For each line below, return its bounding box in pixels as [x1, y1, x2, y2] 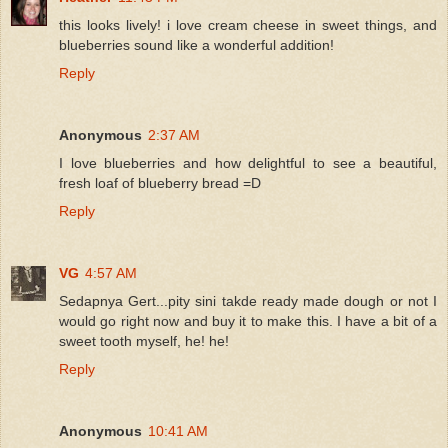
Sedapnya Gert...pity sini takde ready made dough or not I [59, 292, 437, 309]
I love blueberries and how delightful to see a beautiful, [59, 154, 437, 171]
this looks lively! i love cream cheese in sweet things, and [59, 16, 437, 33]
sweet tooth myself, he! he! [59, 332, 229, 349]
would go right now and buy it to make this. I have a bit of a [59, 312, 437, 329]
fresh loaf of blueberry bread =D [59, 174, 261, 191]
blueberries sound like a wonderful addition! [59, 36, 334, 53]
